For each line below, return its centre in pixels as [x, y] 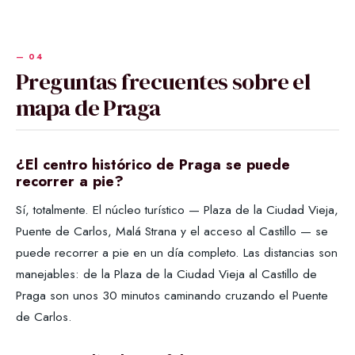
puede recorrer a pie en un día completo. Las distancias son [177, 253]
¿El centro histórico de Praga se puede [153, 165]
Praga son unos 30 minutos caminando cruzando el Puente [172, 296]
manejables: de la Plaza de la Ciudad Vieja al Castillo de [166, 274]
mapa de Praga [88, 108]
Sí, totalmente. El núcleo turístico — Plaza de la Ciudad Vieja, [177, 210]
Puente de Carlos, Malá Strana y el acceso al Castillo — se [172, 231]
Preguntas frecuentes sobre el [163, 82]
